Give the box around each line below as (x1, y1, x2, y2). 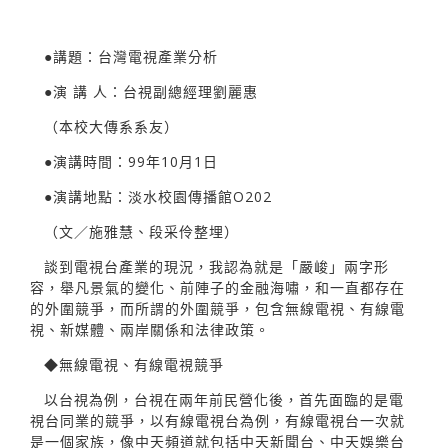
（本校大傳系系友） (44, 116, 179, 136)
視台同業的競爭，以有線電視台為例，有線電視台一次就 (30, 410, 405, 430)
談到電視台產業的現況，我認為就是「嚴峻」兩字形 (44, 256, 389, 276)
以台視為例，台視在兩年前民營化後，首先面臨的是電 (44, 389, 404, 409)
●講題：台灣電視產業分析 (44, 46, 218, 66)
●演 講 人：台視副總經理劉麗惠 (44, 81, 258, 101)
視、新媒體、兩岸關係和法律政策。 (30, 319, 270, 339)
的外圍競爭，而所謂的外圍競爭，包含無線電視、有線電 (30, 298, 405, 318)
